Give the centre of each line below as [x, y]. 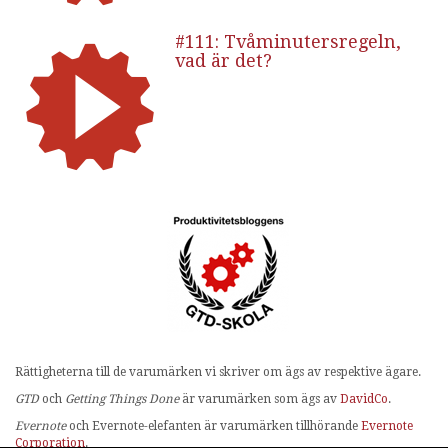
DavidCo [364, 399]
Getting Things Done [122, 399]
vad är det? [223, 61]
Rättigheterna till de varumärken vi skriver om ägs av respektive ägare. [218, 372]
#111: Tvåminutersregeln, [288, 42]
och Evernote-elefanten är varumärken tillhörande [213, 426]
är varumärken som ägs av [259, 399]
